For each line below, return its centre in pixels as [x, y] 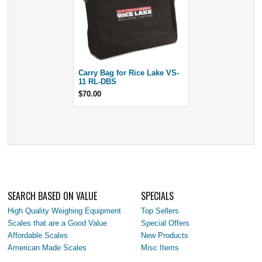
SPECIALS [158, 196]
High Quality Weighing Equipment [65, 211]
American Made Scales [47, 247]
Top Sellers [160, 211]
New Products [165, 235]
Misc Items [160, 247]
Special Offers [166, 223]
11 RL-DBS [97, 81]
